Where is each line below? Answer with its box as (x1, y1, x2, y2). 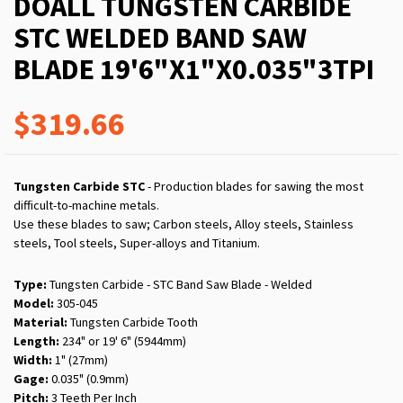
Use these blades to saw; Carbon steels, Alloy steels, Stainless (13, 216, 354, 233)
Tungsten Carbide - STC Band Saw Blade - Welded (47, 276, 312, 293)
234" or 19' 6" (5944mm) (59, 333, 186, 350)
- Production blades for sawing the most (145, 178, 363, 195)
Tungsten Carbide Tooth (67, 314, 198, 331)
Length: (13, 333, 59, 350)
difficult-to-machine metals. (13, 197, 159, 214)
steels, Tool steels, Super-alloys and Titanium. (13, 235, 260, 252)
